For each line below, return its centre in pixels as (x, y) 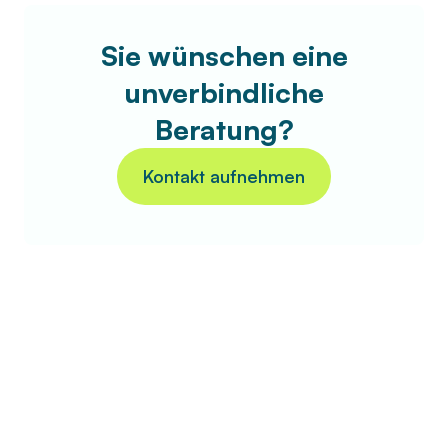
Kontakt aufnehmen (224, 175)
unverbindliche (224, 92)
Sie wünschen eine (224, 55)
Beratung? (224, 129)
